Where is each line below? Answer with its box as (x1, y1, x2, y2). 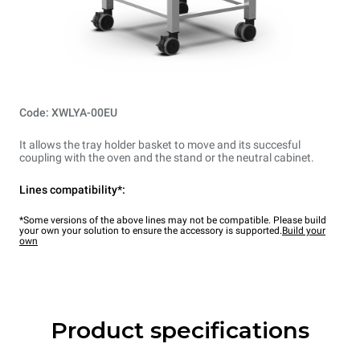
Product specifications (51, 317, 309, 345)
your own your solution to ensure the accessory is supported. (19, 225, 282, 237)
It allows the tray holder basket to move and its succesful (19, 138, 301, 152)
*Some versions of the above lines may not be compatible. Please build (19, 215, 326, 227)
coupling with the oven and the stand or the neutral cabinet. (19, 151, 314, 165)
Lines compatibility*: (19, 183, 125, 197)
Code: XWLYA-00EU (19, 106, 117, 120)
